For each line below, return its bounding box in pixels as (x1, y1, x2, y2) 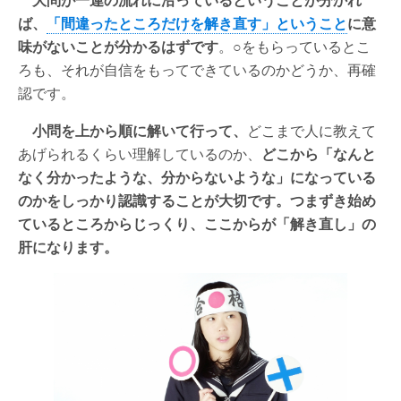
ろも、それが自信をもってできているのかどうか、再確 (18, 59, 376, 80)
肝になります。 (18, 236, 118, 257)
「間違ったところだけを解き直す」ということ (47, 13, 347, 33)
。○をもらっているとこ (218, 36, 371, 56)
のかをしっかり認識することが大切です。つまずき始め (18, 190, 376, 210)
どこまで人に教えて (247, 120, 376, 141)
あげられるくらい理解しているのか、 (18, 143, 261, 164)
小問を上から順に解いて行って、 (32, 120, 247, 141)
